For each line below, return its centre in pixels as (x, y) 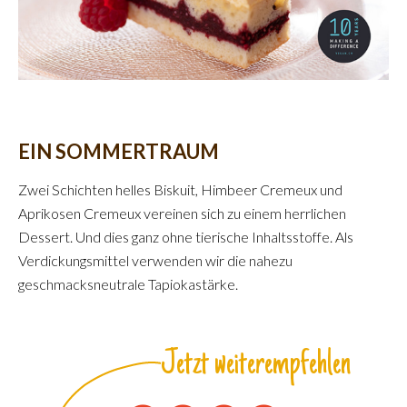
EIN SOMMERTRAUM (119, 151)
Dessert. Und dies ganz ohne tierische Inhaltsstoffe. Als (186, 236)
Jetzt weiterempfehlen (256, 365)
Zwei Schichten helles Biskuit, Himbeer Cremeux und (180, 189)
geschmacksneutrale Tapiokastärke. (128, 283)
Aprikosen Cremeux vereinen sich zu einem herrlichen (182, 213)
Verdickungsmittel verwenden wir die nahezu (155, 260)
